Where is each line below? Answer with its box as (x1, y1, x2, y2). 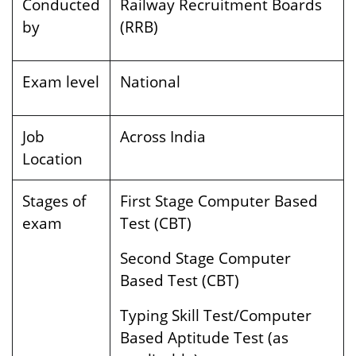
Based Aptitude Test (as (120, 327, 288, 348)
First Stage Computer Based (120, 190, 318, 211)
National (120, 71, 180, 92)
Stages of (22, 190, 86, 211)
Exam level (22, 71, 99, 92)
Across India (120, 126, 206, 147)
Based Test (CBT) (120, 269, 239, 291)
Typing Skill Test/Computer (120, 304, 311, 326)
